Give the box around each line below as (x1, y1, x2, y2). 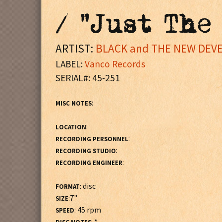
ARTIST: (55, 41, 96, 55)
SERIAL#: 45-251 (55, 72, 120, 84)
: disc (80, 181, 96, 191)
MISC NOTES (55, 99, 92, 107)
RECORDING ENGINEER (55, 159, 122, 166)
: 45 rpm (74, 205, 101, 215)
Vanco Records (85, 58, 145, 70)
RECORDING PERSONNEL (55, 135, 128, 143)
